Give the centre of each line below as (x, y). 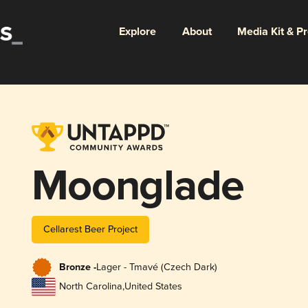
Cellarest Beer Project (90, 229)
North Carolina (90, 287)
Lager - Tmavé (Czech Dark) (156, 267)
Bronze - (77, 268)
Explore (137, 32)
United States (153, 287)
